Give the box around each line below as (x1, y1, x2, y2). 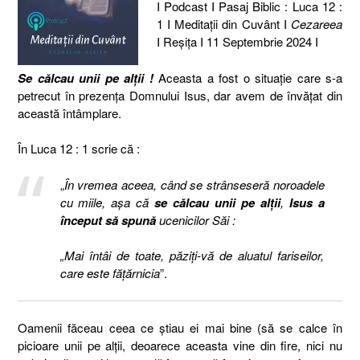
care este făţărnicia (59, 264, 160, 281)
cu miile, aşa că (59, 193, 155, 211)
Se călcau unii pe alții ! (18, 68, 153, 87)
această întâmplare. (18, 104, 121, 121)
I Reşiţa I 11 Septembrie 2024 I (156, 33, 318, 50)
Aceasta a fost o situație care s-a (153, 68, 342, 86)
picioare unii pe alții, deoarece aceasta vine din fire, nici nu (18, 337, 342, 354)
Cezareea (291, 15, 342, 32)
